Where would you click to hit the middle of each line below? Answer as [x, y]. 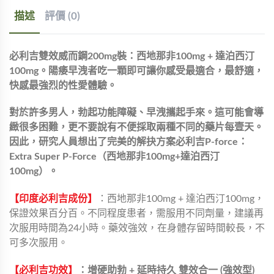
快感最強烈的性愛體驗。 [63, 85]
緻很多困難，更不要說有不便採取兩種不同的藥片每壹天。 [136, 128]
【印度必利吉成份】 [53, 199]
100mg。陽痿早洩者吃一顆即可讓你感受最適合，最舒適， [136, 71]
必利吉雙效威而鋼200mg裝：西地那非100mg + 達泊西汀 [132, 56]
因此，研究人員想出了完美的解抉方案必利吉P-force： [128, 142]
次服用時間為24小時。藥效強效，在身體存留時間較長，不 [137, 228]
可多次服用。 [39, 243]
